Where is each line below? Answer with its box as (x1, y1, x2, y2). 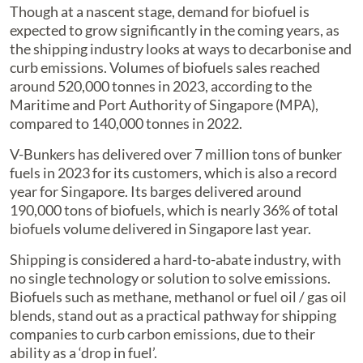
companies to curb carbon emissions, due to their (10, 325, 315, 344)
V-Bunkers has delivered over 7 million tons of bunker (10, 145, 342, 164)
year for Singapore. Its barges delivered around (10, 182, 301, 201)
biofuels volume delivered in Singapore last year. (10, 220, 311, 238)
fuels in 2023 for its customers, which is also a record (10, 164, 337, 182)
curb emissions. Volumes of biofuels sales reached (10, 58, 320, 77)
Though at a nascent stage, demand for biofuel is (10, 2, 310, 21)
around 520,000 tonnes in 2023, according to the (10, 77, 312, 96)
